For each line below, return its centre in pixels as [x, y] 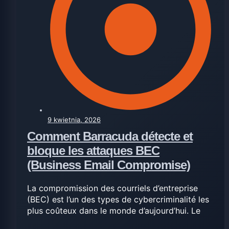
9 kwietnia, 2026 [74, 119]
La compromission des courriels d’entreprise [112, 188]
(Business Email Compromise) [109, 165]
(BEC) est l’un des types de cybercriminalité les [118, 199]
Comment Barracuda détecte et [110, 136]
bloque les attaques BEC [93, 150]
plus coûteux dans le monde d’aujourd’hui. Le [114, 210]
